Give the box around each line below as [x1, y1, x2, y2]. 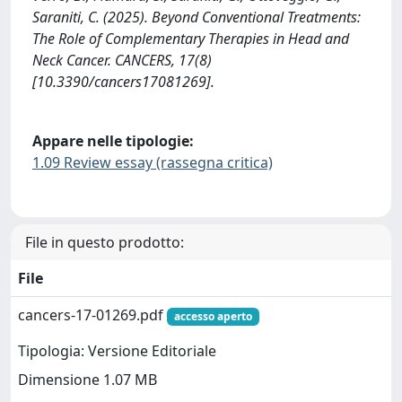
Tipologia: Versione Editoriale [18, 341, 216, 362]
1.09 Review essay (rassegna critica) [32, 152, 273, 172]
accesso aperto [173, 309, 252, 325]
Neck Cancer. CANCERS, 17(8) [32, 49, 212, 70]
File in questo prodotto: [25, 232, 184, 253]
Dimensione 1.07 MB [18, 370, 157, 390]
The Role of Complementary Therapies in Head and [32, 28, 349, 48]
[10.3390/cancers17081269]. [32, 71, 214, 92]
